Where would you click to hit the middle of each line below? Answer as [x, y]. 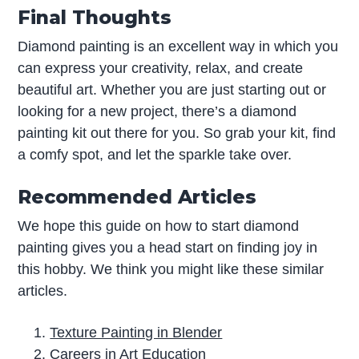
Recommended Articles [137, 197]
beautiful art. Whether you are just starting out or [172, 90]
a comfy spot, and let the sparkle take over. [155, 155]
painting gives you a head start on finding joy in [168, 248]
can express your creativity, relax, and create [161, 69]
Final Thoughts [95, 18]
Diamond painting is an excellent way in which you [178, 47]
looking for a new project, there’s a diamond [157, 112]
